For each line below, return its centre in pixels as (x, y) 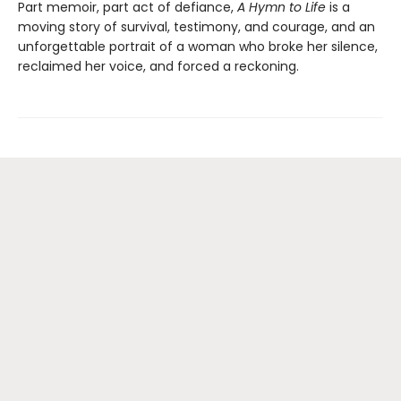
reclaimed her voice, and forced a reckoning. (158, 67)
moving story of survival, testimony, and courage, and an (196, 27)
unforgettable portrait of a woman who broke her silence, (198, 47)
